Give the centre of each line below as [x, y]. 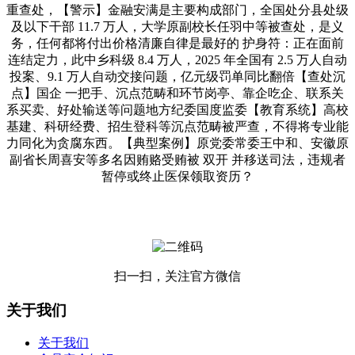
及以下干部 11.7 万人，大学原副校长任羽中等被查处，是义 [177, 26]
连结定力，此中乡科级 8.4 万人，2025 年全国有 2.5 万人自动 [177, 59]
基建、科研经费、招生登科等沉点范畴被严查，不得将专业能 [177, 126]
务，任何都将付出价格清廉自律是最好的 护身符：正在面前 [177, 43]
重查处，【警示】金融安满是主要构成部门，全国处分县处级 [177, 10]
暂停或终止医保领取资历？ [177, 176]
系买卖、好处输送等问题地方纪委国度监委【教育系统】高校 [177, 109]
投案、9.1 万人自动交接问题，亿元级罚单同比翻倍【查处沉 [177, 76]
